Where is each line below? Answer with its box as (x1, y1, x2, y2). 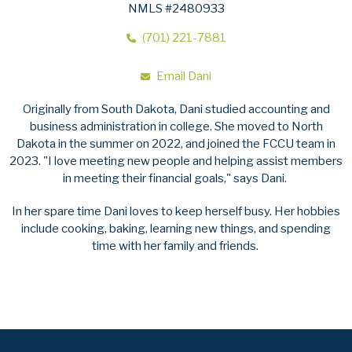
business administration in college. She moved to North (29, 119, 323, 134)
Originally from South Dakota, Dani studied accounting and (22, 101, 330, 116)
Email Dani (156, 68, 211, 83)
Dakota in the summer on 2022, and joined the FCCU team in (16, 136, 335, 151)
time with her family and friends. (91, 238, 261, 253)
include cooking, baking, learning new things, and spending (21, 221, 331, 236)
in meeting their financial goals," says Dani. (63, 170, 289, 185)
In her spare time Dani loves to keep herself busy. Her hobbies (12, 203, 340, 218)
